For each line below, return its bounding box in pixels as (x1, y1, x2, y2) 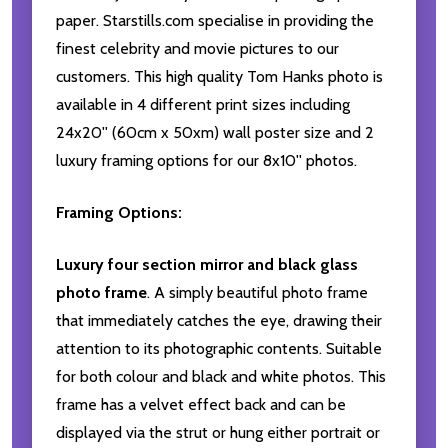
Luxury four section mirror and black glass (56, 255, 358, 275)
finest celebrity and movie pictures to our (56, 39, 339, 59)
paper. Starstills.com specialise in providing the (56, 11, 374, 31)
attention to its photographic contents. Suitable (56, 339, 382, 359)
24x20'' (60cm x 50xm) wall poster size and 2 (56, 123, 374, 143)
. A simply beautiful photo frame (147, 283, 368, 303)
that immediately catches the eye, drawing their (56, 311, 382, 331)
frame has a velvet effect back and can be (56, 395, 346, 415)
